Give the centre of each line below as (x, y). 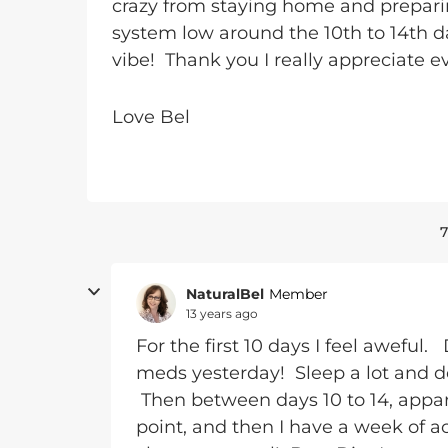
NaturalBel (225, 293)
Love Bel (151, 117)
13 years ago (222, 313)
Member (298, 294)
